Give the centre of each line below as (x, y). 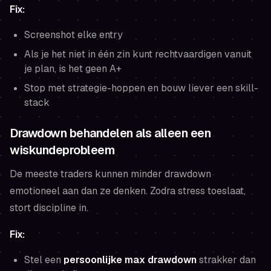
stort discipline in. (49, 207)
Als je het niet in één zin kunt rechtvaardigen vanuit (138, 54)
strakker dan (226, 260)
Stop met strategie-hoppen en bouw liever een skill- (141, 88)
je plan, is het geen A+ (73, 68)
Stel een (44, 260)
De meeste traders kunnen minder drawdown (110, 174)
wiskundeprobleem (62, 150)
